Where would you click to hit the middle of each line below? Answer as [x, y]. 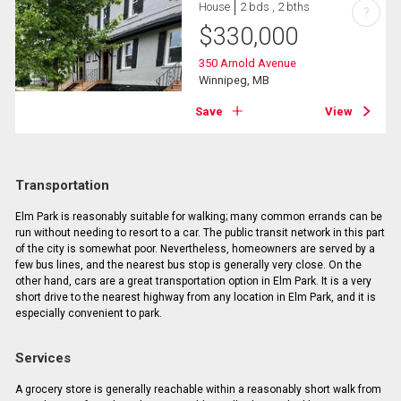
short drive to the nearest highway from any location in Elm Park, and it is [195, 298]
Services [43, 358]
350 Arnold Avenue [248, 64]
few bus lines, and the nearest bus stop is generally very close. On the [188, 265]
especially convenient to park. [88, 314]
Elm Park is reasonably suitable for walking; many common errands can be [198, 217]
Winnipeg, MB [235, 81]
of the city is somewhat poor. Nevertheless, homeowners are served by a [195, 249]
